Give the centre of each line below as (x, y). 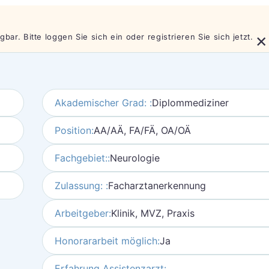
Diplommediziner (190, 103)
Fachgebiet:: (82, 158)
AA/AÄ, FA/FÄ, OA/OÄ (142, 130)
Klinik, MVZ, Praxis (153, 213)
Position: (74, 130)
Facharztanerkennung (157, 186)
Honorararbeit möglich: (107, 241)
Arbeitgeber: (83, 213)
